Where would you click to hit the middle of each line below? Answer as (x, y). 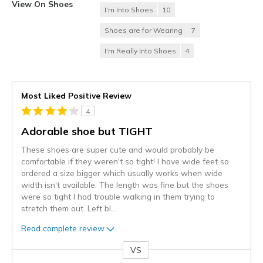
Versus (25, 256)
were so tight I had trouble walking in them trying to (118, 197)
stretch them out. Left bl (66, 208)
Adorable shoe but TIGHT (87, 131)
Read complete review (63, 228)
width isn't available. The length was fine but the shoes (125, 185)
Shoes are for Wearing (144, 31)
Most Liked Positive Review (76, 96)
